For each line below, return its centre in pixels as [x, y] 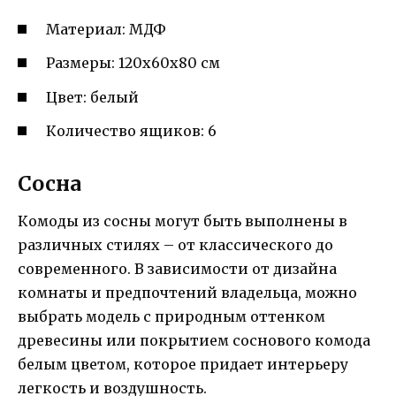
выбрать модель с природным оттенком [171, 316]
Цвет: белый [92, 97]
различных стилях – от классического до [175, 244]
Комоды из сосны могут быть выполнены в [183, 221]
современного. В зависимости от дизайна [177, 268]
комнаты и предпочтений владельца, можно [187, 292]
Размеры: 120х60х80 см [133, 63]
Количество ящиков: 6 [131, 130]
